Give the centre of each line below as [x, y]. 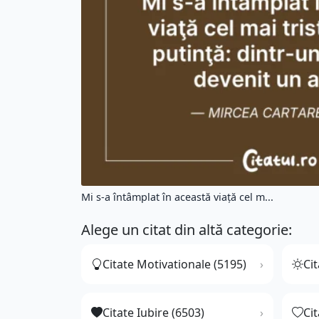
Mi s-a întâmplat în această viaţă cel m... [177, 197]
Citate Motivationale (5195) [174, 265]
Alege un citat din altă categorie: [187, 230]
